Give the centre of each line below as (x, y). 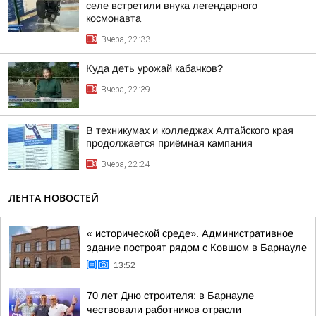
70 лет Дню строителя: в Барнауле (170, 296)
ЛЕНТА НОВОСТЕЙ (54, 198)
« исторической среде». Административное (190, 233)
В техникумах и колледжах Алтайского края (190, 130)
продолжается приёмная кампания (169, 143)
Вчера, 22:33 (126, 39)
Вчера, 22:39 (126, 90)
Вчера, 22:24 (126, 164)
